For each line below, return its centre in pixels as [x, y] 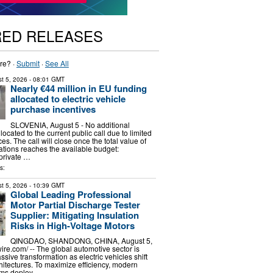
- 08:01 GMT [46, 79]
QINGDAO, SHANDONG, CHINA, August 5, [81, 241]
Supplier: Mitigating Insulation [74, 215]
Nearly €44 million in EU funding [78, 88]
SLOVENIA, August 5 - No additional [70, 124]
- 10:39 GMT [46, 185]
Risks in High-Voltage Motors [72, 225]
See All [57, 63]
